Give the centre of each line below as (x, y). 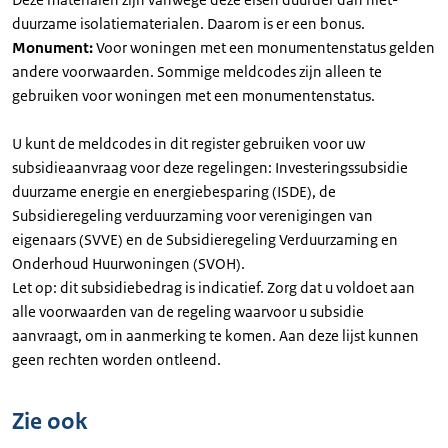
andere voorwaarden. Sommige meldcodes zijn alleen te (197, 71)
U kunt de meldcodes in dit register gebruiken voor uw (188, 143)
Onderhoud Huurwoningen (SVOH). (128, 263)
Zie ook (49, 421)
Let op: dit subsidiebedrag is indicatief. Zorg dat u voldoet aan (213, 287)
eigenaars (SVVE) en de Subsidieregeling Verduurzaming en (205, 239)
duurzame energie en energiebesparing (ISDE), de (174, 191)
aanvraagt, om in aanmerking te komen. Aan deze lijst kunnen (215, 335)
